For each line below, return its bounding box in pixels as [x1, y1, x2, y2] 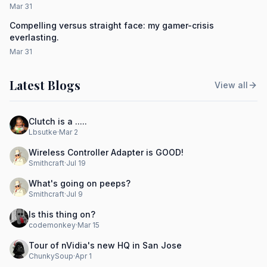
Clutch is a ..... [29, 116, 87, 126]
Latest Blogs [10, 77, 80, 93]
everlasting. [10, 32, 59, 42]
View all [215, 80, 248, 90]
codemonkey [29, 221, 76, 229]
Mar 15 [77, 221, 100, 229]
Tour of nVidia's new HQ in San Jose [29, 240, 182, 250]
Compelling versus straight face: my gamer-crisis [10, 20, 214, 30]
